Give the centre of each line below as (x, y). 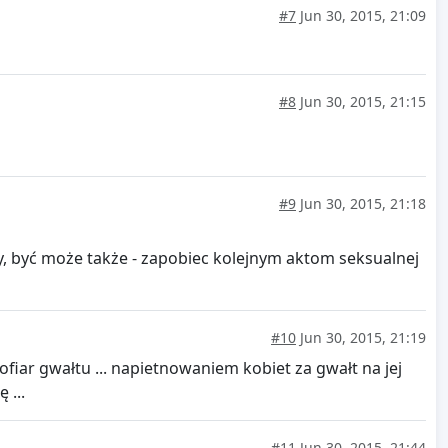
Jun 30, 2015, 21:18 (361, 204)
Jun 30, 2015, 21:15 (361, 102)
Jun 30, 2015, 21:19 (361, 338)
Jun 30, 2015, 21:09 (361, 16)
